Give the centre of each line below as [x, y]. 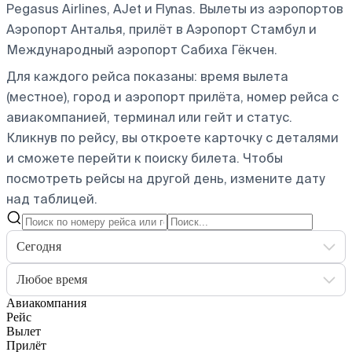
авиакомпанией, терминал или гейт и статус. [149, 117]
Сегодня [39, 246]
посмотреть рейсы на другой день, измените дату [166, 178]
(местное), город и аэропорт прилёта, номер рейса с [172, 97]
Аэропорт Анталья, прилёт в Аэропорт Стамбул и [161, 29]
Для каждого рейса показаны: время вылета [147, 76]
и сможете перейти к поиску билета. [123, 158]
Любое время [52, 279]
